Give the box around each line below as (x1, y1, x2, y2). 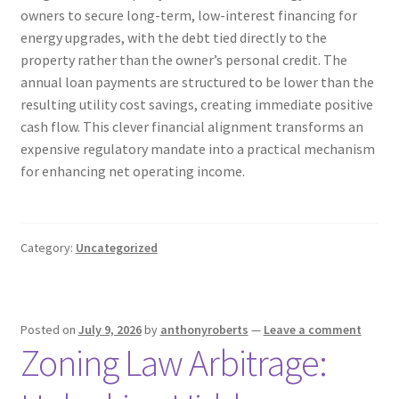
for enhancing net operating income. (20, 162, 245, 181)
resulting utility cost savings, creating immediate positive (20, 95, 373, 114)
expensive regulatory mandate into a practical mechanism (20, 140, 375, 159)
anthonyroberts (159, 322, 248, 338)
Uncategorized (75, 240, 158, 256)
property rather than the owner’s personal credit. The (20, 51, 347, 69)
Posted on (20, 322, 78, 338)
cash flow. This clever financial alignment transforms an (20, 118, 363, 136)
